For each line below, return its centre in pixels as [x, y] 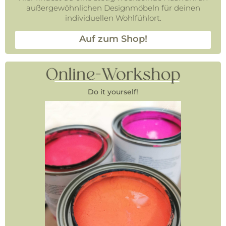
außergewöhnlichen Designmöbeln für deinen [113, 8]
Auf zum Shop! [113, 39]
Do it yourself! [113, 92]
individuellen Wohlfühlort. [113, 18]
